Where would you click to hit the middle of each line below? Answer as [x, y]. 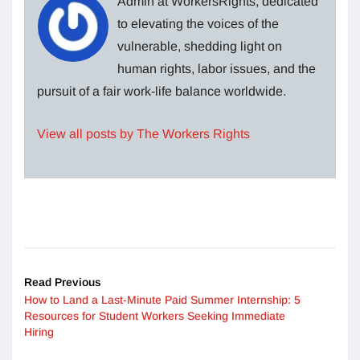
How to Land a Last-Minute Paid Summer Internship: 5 [162, 299]
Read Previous [63, 282]
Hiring [41, 331]
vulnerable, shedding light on [200, 46]
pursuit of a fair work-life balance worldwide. [162, 91]
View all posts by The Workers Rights [143, 133]
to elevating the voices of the [198, 23]
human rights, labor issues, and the [217, 68]
